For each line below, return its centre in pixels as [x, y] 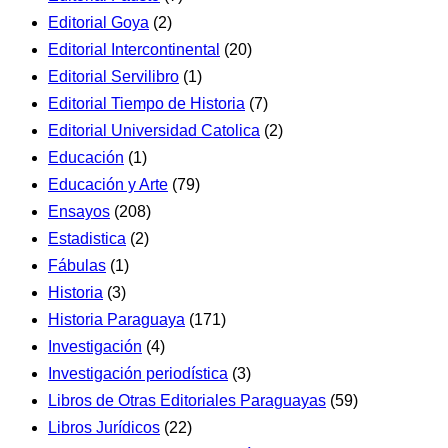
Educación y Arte [108, 184]
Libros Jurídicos [104, 427]
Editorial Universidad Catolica [154, 130]
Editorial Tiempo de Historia [146, 103]
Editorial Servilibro [113, 76]
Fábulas [77, 265]
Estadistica [87, 238]
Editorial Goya [98, 22]
